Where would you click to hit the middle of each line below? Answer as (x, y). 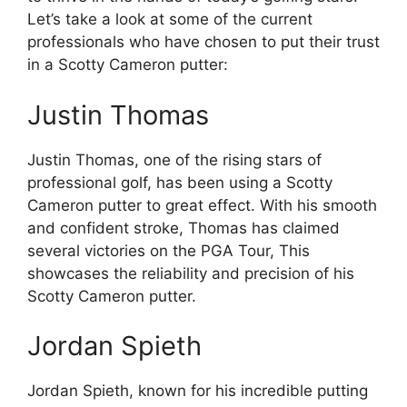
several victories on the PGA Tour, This (169, 250)
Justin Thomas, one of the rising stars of (174, 159)
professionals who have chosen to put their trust (203, 42)
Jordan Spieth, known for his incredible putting (198, 391)
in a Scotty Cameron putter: (128, 65)
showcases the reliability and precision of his (191, 273)
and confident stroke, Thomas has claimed (184, 228)
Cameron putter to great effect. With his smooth (202, 205)
